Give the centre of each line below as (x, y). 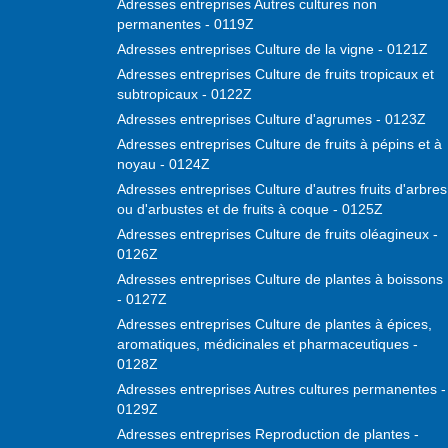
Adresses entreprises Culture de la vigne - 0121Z (272, 48)
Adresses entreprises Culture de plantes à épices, (274, 323)
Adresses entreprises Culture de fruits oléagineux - (277, 233)
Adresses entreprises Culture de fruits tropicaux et (275, 73)
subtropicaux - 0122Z (184, 93)
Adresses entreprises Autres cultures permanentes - (281, 388)
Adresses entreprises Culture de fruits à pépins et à (279, 143)
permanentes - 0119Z (185, 23)
